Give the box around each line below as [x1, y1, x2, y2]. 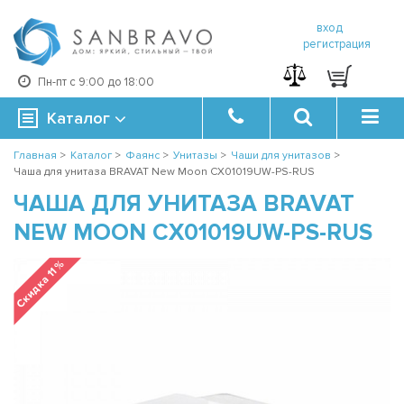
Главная [14, 149, 57, 163]
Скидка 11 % [14, 257, 68, 311]
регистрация [302, 37, 371, 51]
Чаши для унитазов [231, 149, 331, 163]
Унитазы [173, 149, 217, 163]
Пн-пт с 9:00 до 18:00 [38, 75, 154, 89]
